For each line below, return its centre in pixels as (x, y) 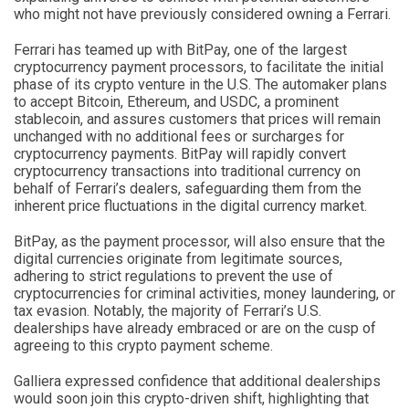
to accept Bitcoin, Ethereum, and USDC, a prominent (176, 101)
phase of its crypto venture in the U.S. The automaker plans (200, 84)
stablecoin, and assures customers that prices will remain (197, 119)
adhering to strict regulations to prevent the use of (173, 276)
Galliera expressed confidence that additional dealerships (197, 381)
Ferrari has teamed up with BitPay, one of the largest (180, 49)
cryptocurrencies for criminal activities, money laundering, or (204, 293)
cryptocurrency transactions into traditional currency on (187, 171)
